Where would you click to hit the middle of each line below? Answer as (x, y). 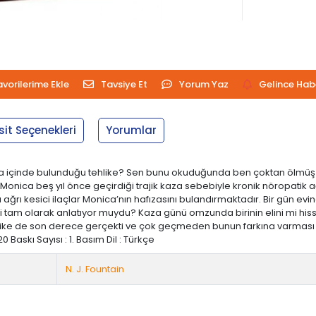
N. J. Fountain (95, 269)
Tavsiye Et (124, 84)
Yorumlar (132, 130)
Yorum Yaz (203, 84)
